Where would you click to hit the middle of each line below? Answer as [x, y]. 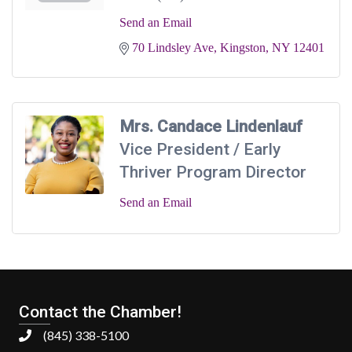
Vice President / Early [200, 150]
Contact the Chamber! [100, 312]
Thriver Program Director [213, 172]
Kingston [243, 48]
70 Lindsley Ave [173, 48]
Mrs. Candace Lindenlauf [211, 127]
